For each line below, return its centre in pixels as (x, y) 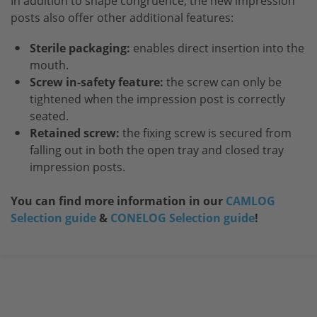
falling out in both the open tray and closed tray (157, 150)
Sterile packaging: (81, 48)
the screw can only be (224, 82)
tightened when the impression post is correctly (157, 99)
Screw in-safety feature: (98, 82)
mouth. (49, 65)
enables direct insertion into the (219, 48)
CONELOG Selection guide (183, 218)
